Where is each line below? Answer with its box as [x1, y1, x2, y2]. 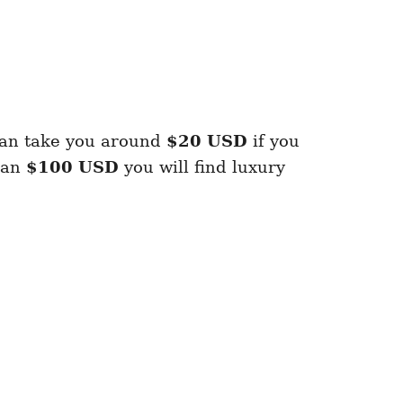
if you [247, 130, 300, 150]
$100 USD [26, 157, 119, 176]
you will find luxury [119, 157, 285, 176]
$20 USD [166, 130, 247, 150]
